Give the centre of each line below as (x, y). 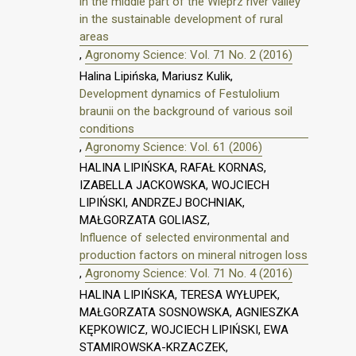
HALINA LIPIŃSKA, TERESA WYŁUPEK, (180, 295)
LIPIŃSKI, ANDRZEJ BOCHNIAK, (162, 203)
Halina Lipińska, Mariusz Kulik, (156, 76)
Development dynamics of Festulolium (180, 93)
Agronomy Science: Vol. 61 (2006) (174, 147)
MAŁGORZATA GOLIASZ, (145, 221)
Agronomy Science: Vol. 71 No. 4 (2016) (189, 274)
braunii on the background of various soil (186, 111)
